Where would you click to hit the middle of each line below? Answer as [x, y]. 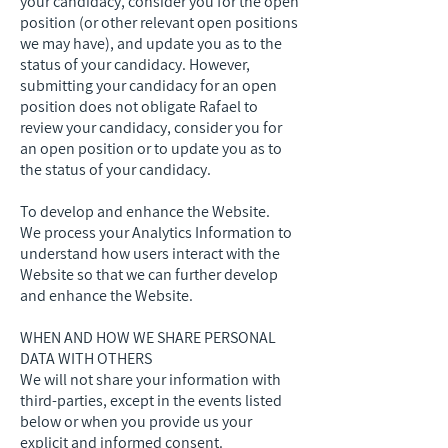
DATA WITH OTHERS [86, 358]
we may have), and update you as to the [151, 43]
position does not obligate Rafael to [139, 106]
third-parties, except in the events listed [151, 400]
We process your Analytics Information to [156, 232]
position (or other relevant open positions [159, 22]
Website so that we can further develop [149, 274]
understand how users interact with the [150, 253]
